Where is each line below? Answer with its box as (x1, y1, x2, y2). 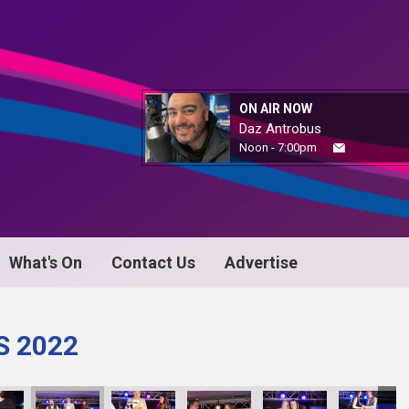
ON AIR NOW (239, 101, 312, 116)
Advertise (225, 253, 298, 272)
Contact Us (111, 253, 195, 272)
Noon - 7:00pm (239, 141, 317, 154)
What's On (9, 253, 82, 272)
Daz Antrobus (239, 121, 321, 137)
